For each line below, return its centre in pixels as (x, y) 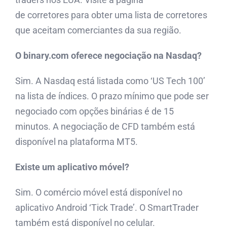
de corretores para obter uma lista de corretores (111, 15)
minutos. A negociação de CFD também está (105, 127)
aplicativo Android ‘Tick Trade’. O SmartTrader (107, 208)
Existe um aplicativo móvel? (72, 167)
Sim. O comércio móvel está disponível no (99, 193)
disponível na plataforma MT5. (77, 142)
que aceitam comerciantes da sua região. (98, 30)
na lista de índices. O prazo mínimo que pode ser (112, 96)
